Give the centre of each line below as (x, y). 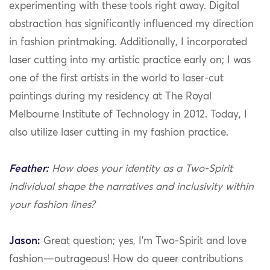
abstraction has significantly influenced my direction (131, 25)
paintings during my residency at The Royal (110, 97)
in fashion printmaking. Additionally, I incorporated (128, 43)
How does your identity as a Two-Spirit (141, 169)
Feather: (29, 169)
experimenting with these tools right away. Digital (124, 7)
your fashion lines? (54, 206)
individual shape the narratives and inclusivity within (131, 187)
